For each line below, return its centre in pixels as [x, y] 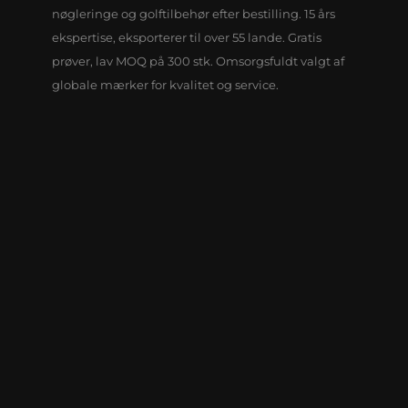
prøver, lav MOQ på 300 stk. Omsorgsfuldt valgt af [198, 61]
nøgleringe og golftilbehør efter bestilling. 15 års [193, 13]
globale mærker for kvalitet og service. [165, 84]
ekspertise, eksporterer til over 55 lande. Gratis [186, 37]
